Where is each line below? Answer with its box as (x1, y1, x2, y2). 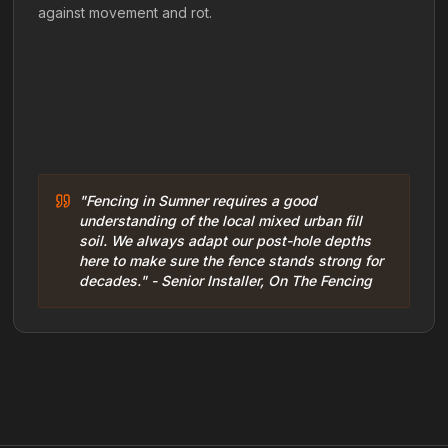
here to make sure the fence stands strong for (79, 252, 384, 269)
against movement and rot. (38, 4, 213, 21)
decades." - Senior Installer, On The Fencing (79, 272, 373, 289)
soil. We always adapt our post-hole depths (79, 232, 372, 249)
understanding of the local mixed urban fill (79, 212, 363, 229)
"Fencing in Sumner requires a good (79, 192, 318, 209)
